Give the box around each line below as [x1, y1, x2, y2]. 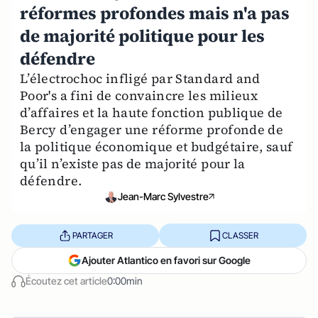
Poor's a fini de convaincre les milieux [20, 87, 258, 104]
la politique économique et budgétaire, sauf [20, 138, 293, 155]
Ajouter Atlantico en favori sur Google [82, 254, 251, 266]
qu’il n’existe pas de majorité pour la [20, 155, 246, 172]
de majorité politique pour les [20, 24, 265, 48]
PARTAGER [72, 229, 113, 241]
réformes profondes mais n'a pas [20, 1, 290, 25]
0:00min [107, 275, 143, 287]
